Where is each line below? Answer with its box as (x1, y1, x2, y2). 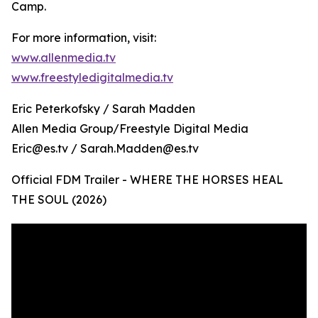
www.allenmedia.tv (11, 50, 116, 65)
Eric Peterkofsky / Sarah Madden (11, 102, 195, 116)
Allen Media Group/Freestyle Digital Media (11, 121, 248, 136)
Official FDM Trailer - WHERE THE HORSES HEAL (11, 172, 283, 187)
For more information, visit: (11, 31, 156, 45)
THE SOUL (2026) (11, 192, 106, 207)
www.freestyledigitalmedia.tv (11, 70, 173, 85)
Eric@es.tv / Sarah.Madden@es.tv (11, 141, 199, 156)
